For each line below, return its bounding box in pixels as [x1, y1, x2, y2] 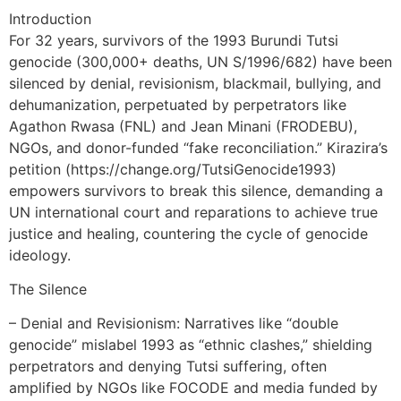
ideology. [9, 245, 71, 264]
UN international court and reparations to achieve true [9, 202, 378, 221]
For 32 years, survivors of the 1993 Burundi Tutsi [9, 30, 338, 49]
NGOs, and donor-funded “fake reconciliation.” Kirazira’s [9, 138, 388, 157]
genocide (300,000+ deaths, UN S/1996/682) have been [9, 52, 392, 71]
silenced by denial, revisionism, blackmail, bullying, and [9, 73, 381, 92]
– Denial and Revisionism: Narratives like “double [9, 314, 338, 333]
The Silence [9, 279, 87, 298]
